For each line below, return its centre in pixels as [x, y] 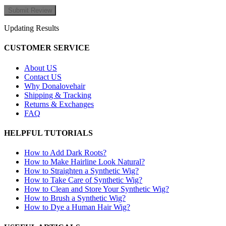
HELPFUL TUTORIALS [48, 133]
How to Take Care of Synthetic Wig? [83, 180]
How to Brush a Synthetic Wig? [75, 198]
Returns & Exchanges [59, 104]
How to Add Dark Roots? [65, 153]
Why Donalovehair [55, 86]
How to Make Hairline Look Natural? [84, 162]
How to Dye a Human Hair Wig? [77, 207]
